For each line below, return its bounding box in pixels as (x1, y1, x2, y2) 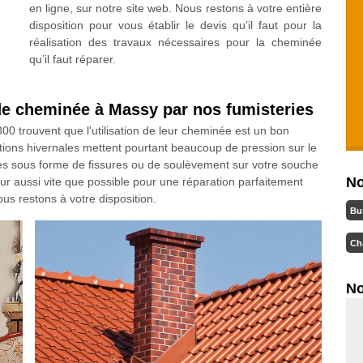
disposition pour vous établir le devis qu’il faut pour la (28, 19, 322, 32)
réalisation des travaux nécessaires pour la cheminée (28, 36, 322, 49)
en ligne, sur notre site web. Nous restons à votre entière (28, 2, 322, 15)
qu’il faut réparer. (28, 53, 116, 66)
